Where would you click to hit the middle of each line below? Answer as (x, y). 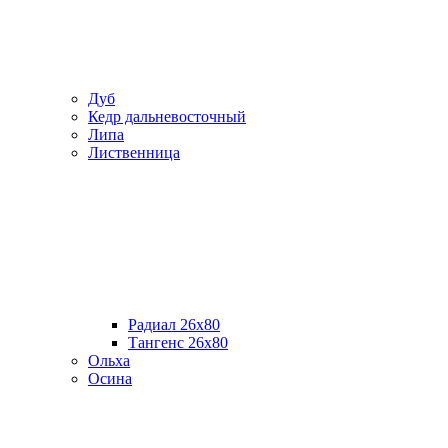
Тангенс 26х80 (178, 342)
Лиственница (134, 152)
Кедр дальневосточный (167, 116)
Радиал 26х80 (174, 324)
